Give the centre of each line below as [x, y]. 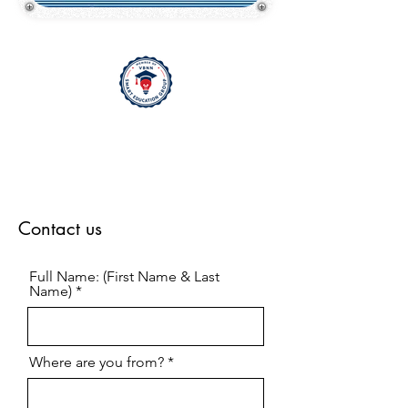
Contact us [60, 229]
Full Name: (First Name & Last [124, 276]
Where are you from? [97, 362]
